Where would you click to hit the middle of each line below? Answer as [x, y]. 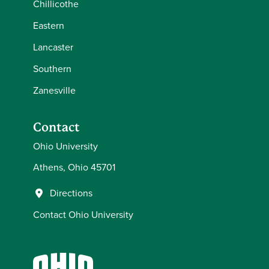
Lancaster [53, 47]
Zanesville [54, 90]
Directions [71, 193]
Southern [52, 69]
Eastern [49, 26]
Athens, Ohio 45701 [74, 167]
